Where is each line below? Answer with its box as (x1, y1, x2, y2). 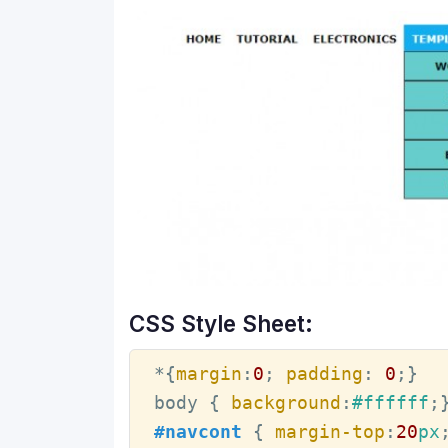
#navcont (153, 421, 242, 443)
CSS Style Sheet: (129, 310, 313, 338)
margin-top (274, 421, 385, 443)
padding (285, 363, 363, 385)
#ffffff (351, 392, 429, 414)
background (230, 392, 341, 414)
